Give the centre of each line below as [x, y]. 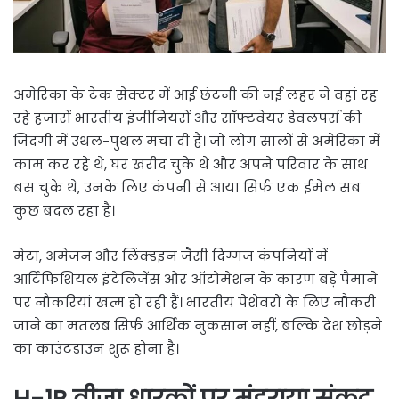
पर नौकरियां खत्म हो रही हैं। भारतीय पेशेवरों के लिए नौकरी [195, 302]
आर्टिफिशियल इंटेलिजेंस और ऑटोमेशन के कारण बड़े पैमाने [195, 279]
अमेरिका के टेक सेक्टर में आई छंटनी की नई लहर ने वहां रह [195, 94]
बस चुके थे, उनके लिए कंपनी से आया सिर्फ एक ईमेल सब [187, 187]
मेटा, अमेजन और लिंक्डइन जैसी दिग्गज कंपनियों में [171, 256]
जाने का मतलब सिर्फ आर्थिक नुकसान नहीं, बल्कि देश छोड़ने [198, 325]
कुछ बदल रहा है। [64, 210]
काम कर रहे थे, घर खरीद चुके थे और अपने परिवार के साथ [191, 164]
